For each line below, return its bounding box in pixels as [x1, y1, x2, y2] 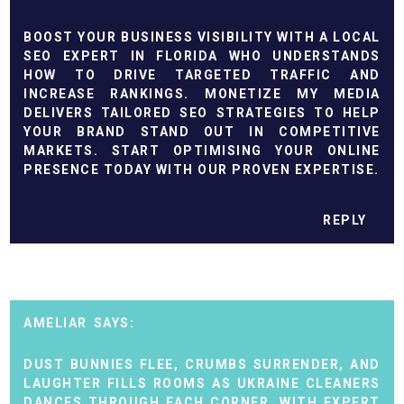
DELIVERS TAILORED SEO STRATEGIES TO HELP [23, 105, 381, 120]
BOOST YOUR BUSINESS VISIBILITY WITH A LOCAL [23, 29, 381, 44]
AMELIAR [23, 316, 87, 330]
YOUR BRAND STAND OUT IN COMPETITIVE [23, 124, 381, 139]
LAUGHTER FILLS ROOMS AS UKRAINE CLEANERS [23, 376, 381, 390]
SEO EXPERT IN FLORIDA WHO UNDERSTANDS [23, 48, 381, 63]
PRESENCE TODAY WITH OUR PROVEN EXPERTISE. [23, 161, 380, 177]
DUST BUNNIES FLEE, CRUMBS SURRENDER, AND [23, 357, 381, 372]
